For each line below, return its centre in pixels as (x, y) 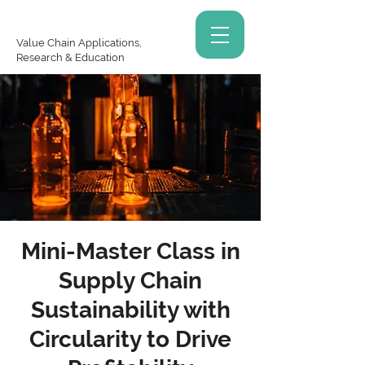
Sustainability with (130, 310)
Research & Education (70, 57)
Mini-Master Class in (130, 251)
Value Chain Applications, (79, 43)
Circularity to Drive (130, 339)
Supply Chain (130, 281)
